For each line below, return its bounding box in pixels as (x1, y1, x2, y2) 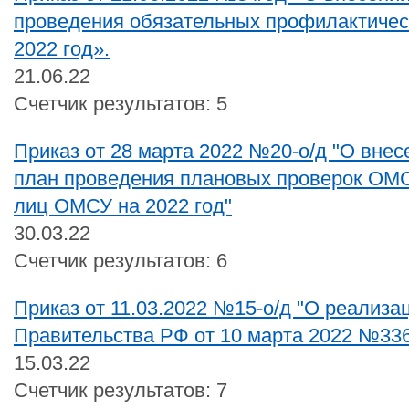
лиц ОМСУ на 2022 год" (14, 194, 232, 217)
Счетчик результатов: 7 (14, 378, 227, 402)
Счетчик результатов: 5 (14, 91, 227, 115)
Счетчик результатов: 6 (14, 248, 227, 272)
